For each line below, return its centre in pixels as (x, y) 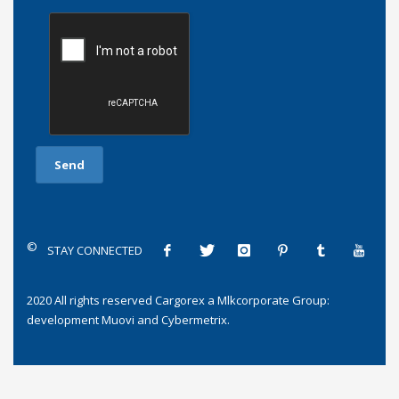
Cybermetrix (194, 319)
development (64, 319)
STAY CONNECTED (95, 250)
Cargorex (180, 300)
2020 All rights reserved (91, 300)
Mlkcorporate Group (272, 300)
